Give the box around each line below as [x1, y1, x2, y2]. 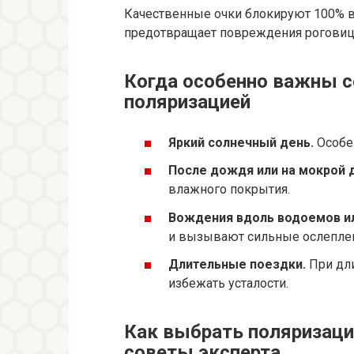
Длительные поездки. [168, 256, 306, 272]
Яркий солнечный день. [168, 135, 314, 151]
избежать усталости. [168, 275, 288, 291]
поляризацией [124, 91, 250, 114]
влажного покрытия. [168, 182, 290, 198]
